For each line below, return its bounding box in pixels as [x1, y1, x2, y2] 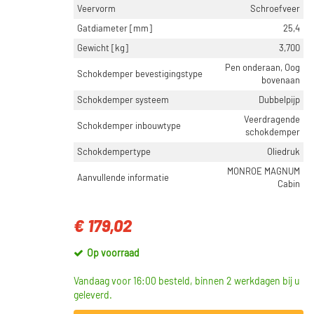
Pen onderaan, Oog [225, 63, 300, 73]
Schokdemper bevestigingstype [77, 69, 203, 79]
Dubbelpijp [259, 95, 300, 105]
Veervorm [77, 4, 116, 14]
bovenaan [261, 76, 300, 86]
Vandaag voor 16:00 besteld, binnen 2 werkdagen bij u [74, 277, 300, 287]
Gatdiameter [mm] [77, 24, 152, 34]
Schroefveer [250, 4, 300, 14]
